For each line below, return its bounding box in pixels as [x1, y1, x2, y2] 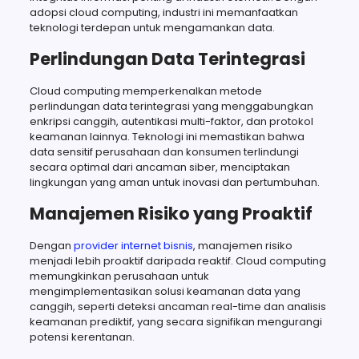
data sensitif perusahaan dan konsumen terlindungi [29, 143, 299, 159]
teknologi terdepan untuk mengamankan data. [29, 19, 275, 35]
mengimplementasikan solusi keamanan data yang [29, 283, 301, 299]
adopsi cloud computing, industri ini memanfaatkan [29, 4, 298, 20]
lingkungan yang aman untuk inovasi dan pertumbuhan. [29, 174, 320, 190]
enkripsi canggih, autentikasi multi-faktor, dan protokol [29, 113, 313, 129]
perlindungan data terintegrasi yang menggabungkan [29, 98, 313, 114]
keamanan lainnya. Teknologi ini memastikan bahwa [29, 128, 305, 144]
